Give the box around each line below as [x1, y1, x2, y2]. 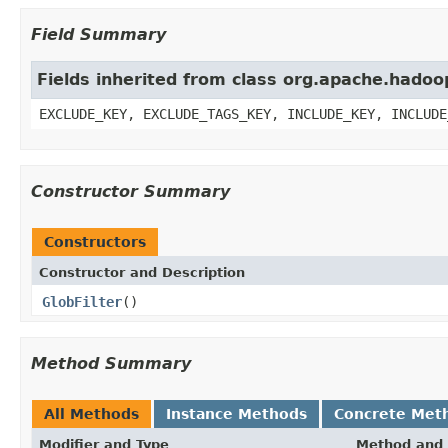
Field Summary [31, 24, 166, 44]
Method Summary [31, 353, 191, 373]
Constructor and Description [39, 264, 245, 280]
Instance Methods [166, 405, 307, 422]
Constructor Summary [31, 181, 230, 201]
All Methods [44, 405, 139, 422]
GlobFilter [42, 293, 122, 310]
